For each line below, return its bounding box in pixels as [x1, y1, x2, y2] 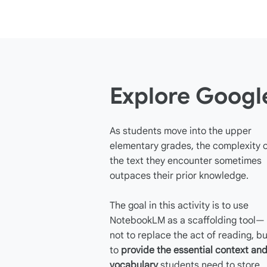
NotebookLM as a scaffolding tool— [110, 215, 265, 226]
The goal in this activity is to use [110, 200, 249, 212]
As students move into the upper [110, 125, 252, 137]
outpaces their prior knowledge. [110, 170, 249, 182]
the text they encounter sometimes [110, 155, 262, 167]
